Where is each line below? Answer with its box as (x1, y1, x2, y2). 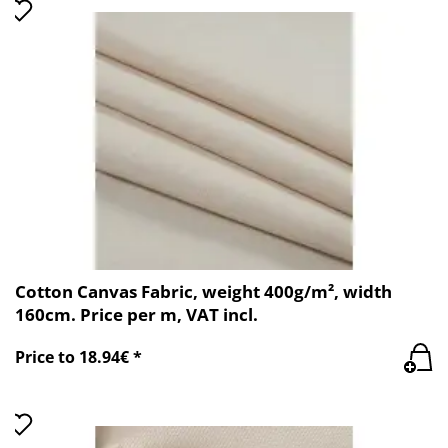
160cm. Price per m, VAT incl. (15, 302, 258, 326)
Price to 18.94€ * (15, 346, 142, 369)
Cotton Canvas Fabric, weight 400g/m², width (15, 279, 392, 303)
